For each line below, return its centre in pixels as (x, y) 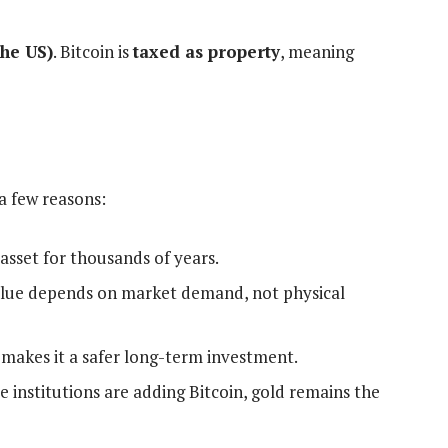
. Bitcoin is (93, 51)
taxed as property (206, 51)
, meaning (317, 51)
